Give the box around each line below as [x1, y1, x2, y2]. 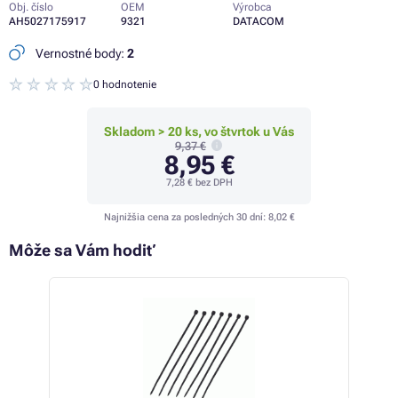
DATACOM [233, 15, 284, 28]
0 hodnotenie [93, 78, 157, 91]
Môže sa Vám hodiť [9, 241, 156, 260]
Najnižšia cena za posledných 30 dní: [103, 211, 268, 224]
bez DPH [192, 177, 233, 189]
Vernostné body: [33, 46, 127, 60]
